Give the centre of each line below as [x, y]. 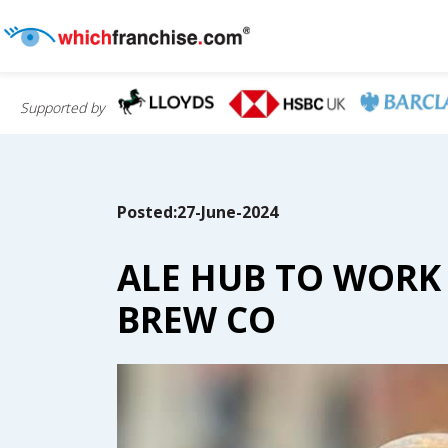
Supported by [62, 107]
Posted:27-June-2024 [197, 212]
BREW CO [196, 319]
